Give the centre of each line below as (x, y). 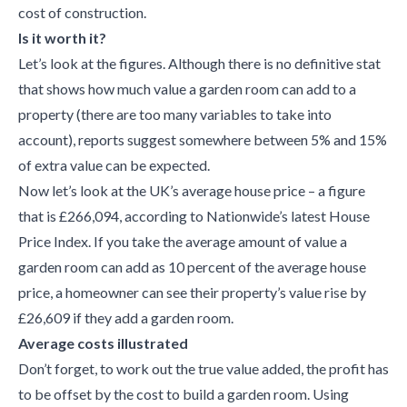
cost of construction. (82, 12)
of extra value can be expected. (114, 165)
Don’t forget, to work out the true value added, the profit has (203, 368)
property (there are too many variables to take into (175, 114)
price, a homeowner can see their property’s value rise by (192, 292)
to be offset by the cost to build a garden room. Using (184, 394)
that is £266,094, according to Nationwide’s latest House (194, 216)
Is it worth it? (62, 38)
